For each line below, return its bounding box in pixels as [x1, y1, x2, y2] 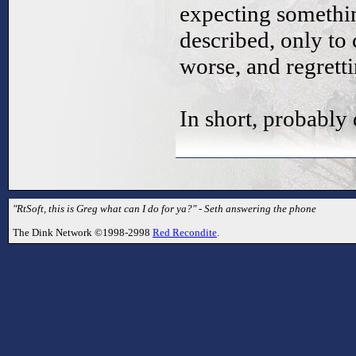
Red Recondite [153, 226, 217, 238]
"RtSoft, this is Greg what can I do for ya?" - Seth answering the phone [13, 203, 316, 215]
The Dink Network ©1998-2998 [13, 226, 153, 238]
